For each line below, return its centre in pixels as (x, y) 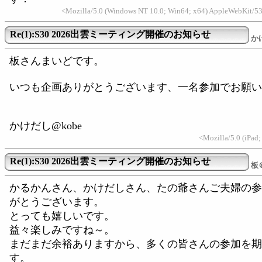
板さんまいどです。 (57, 61)
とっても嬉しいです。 (62, 216)
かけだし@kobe (46, 126)
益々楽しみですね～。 (62, 230)
